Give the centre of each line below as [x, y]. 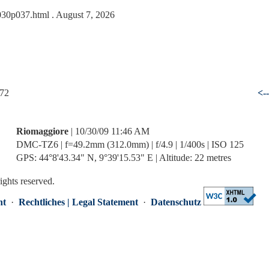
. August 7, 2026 [82, 15]
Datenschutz [176, 202]
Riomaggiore [42, 131]
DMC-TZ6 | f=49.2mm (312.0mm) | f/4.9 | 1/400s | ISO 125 [130, 144]
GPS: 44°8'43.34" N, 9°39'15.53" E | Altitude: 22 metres [124, 158]
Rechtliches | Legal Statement [78, 202]
